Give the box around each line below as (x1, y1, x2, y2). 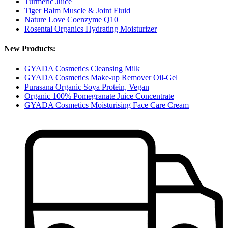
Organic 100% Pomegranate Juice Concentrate (24, 92, 174, 101)
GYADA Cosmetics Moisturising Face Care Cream (24, 101, 189, 110)
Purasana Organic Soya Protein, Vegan (24, 82, 149, 92)
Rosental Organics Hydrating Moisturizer (24, 24, 157, 33)
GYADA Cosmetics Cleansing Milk (24, 64, 140, 73)
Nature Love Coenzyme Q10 (24, 15, 118, 24)
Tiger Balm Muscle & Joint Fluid (24, 6, 130, 15)
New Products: (4, 44, 55, 53)
